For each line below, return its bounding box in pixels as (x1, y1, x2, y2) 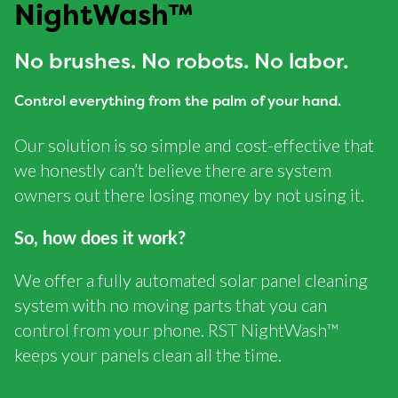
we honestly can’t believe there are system (14, 159, 331, 181)
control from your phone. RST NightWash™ (14, 319, 338, 341)
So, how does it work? (14, 225, 186, 251)
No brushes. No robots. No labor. (14, 46, 348, 76)
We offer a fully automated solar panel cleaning (14, 269, 368, 291)
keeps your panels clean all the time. (14, 344, 282, 366)
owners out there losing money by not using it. (14, 184, 364, 206)
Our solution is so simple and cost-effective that (14, 134, 374, 156)
